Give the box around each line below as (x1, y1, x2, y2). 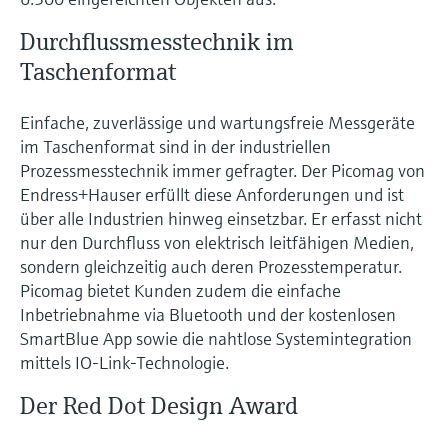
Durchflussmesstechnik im (20, 26, 294, 57)
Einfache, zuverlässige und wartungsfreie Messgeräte (20, 110, 415, 134)
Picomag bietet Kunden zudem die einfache (20, 278, 341, 302)
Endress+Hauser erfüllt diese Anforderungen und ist (20, 182, 404, 206)
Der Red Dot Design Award (20, 390, 298, 421)
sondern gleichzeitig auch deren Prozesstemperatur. (20, 254, 402, 278)
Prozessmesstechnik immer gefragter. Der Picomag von (20, 158, 425, 182)
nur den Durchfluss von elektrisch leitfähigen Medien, (20, 230, 414, 254)
